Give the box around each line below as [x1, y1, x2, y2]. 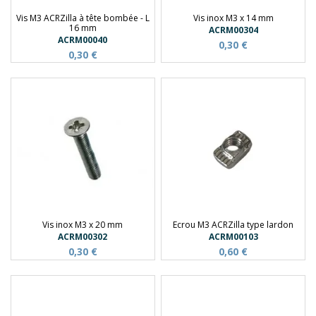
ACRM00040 [58, 33, 108, 46]
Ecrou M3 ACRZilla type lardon [173, 219, 294, 231]
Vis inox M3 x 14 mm [193, 11, 274, 24]
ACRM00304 [208, 23, 258, 36]
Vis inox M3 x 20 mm [42, 219, 123, 231]
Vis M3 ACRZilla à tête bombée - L [16, 11, 150, 24]
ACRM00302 [58, 231, 108, 243]
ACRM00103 [208, 231, 258, 243]
